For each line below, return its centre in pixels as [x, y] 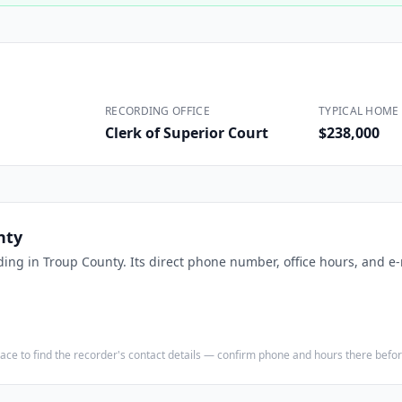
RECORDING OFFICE [157, 111]
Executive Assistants [333, 37]
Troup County [83, 262]
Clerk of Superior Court [187, 133]
